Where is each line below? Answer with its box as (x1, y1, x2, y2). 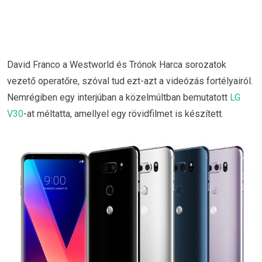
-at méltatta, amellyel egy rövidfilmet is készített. (23, 108, 223, 120)
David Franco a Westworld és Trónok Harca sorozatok (7, 59, 226, 71)
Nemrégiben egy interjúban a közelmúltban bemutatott (7, 92, 230, 104)
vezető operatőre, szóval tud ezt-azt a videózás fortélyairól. (7, 75, 253, 87)
